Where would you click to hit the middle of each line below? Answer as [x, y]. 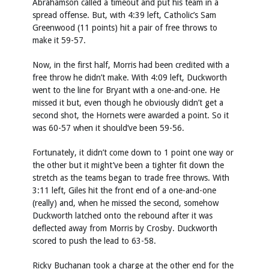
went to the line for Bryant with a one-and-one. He [126, 90]
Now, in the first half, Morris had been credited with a [131, 65]
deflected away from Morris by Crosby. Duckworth [125, 228]
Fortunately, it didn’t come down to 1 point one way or [133, 152]
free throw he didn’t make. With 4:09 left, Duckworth [130, 77]
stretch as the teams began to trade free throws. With [131, 177]
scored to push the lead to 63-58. [94, 240]
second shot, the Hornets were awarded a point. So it [131, 115]
